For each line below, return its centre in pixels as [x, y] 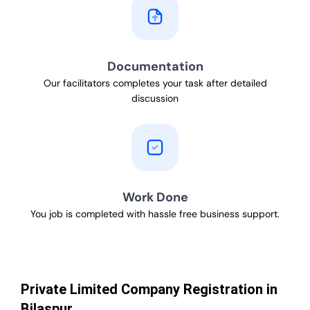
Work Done [155, 198]
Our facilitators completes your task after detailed [155, 83]
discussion [155, 99]
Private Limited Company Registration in [149, 290]
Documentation [155, 67]
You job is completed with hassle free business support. [155, 214]
